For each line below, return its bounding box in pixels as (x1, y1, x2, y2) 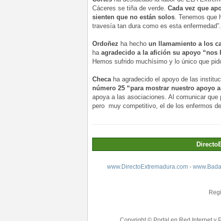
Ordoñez (92, 40, 118, 48)
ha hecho (118, 40, 148, 48)
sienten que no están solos (92, 13, 175, 21)
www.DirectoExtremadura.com (107, 163, 188, 170)
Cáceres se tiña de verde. (92, 4, 168, 12)
